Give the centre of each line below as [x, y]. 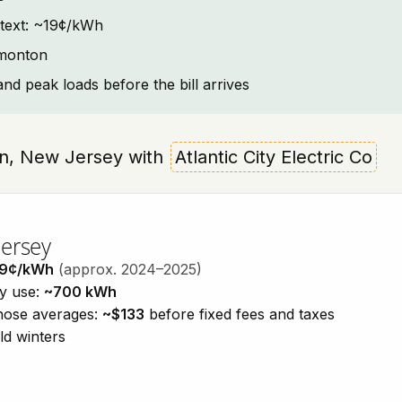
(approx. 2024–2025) [130, 269]
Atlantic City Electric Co [274, 157]
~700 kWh [80, 292]
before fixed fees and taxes [240, 314]
